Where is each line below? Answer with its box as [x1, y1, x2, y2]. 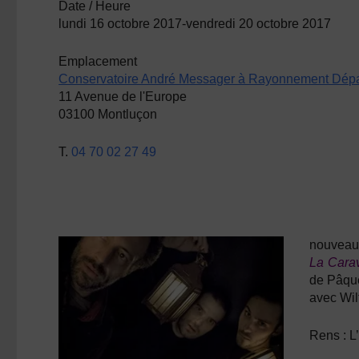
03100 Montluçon [58, 107, 158, 121]
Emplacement [58, 54, 138, 68]
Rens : [309, 329, 347, 342]
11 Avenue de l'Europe [58, 90, 188, 103]
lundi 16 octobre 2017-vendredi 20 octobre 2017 [58, 17, 332, 30]
